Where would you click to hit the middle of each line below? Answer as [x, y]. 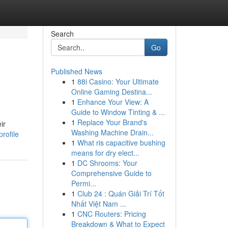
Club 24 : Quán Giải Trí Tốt [121, 193]
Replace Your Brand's [112, 122]
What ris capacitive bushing [121, 142]
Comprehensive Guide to [111, 173]
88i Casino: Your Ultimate [118, 81]
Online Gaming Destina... [111, 92]
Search [62, 34]
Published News [76, 71]
